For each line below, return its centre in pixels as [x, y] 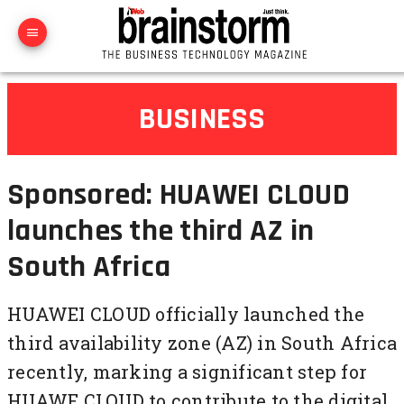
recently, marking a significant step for [187, 372]
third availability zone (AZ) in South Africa [202, 343]
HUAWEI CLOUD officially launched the [186, 314]
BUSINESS [202, 119]
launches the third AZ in [161, 231]
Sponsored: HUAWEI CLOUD [179, 195]
